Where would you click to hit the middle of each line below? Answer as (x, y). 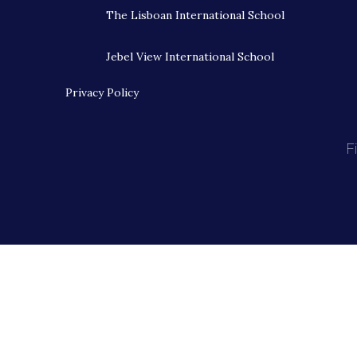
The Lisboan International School (195, 16)
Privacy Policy (102, 93)
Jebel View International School (190, 57)
